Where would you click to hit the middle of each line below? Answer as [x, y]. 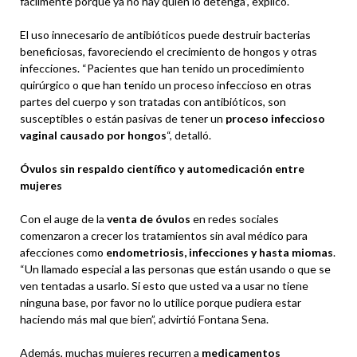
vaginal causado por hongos [93, 135]
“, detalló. [189, 135]
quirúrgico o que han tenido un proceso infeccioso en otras [166, 84]
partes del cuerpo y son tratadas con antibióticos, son [153, 101]
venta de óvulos [147, 218]
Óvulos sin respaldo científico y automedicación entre [162, 168]
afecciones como [63, 252]
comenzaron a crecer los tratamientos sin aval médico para [164, 235]
